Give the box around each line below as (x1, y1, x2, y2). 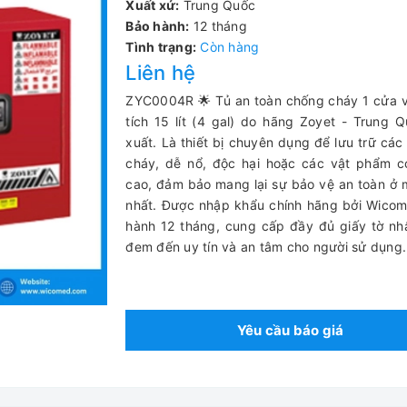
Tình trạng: (125, 39, 197, 55)
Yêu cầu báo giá (236, 322, 344, 339)
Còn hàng (200, 39, 260, 55)
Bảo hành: (125, 18, 190, 34)
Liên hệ (125, 61, 196, 84)
